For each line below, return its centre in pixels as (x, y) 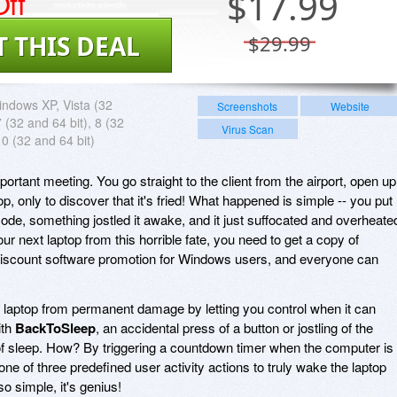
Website (350, 105)
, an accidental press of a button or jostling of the (234, 327)
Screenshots (248, 105)
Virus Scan (247, 128)
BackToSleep (55, 327)
